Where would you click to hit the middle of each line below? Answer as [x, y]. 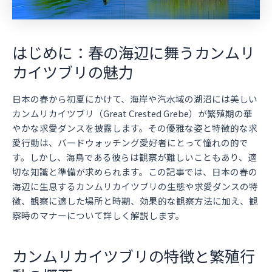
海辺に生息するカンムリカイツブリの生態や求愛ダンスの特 [135, 186]
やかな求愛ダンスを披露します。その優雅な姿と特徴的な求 [135, 128]
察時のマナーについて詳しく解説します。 [98, 216]
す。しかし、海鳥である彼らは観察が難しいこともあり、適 [134, 157]
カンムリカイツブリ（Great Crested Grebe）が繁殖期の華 [132, 114]
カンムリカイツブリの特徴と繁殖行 [134, 255]
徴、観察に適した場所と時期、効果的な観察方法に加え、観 [135, 201]
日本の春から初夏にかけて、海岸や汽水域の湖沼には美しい [135, 99]
